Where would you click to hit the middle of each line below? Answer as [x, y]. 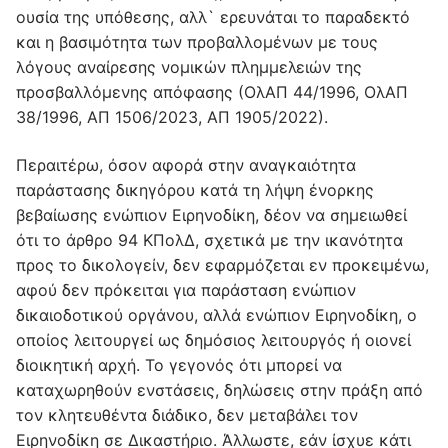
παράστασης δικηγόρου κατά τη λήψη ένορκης [195, 189]
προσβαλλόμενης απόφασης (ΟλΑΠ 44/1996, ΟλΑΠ [212, 92]
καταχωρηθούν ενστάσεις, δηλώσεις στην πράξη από [219, 389]
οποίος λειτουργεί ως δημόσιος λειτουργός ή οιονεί [213, 339]
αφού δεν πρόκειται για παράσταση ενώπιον [186, 289]
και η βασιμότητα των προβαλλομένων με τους [197, 42]
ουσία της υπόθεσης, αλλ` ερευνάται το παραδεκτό [213, 17]
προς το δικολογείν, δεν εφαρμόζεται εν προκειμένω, [222, 264]
